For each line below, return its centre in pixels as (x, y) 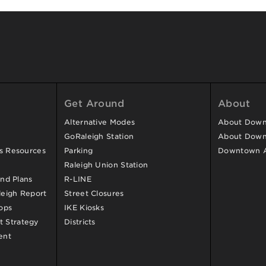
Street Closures (94, 193)
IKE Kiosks (84, 208)
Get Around (94, 104)
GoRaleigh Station (99, 136)
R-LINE (78, 179)
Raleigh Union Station (106, 165)
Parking (79, 151)
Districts (80, 222)
